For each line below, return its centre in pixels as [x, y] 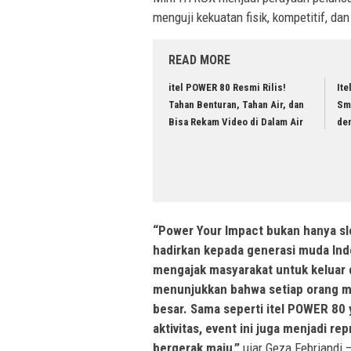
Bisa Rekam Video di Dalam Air [236, 122]
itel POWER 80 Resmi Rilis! [227, 88]
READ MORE [199, 60]
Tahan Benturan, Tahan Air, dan [236, 105]
